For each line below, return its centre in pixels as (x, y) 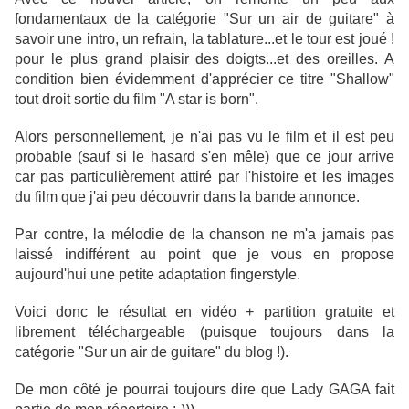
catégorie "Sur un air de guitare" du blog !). (152, 352)
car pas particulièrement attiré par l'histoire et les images (204, 177)
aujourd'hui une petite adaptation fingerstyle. (157, 275)
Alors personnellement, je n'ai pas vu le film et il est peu (204, 137)
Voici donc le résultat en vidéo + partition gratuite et (204, 312)
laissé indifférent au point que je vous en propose (204, 255)
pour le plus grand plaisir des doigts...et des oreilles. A (204, 59)
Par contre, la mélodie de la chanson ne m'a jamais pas (204, 235)
